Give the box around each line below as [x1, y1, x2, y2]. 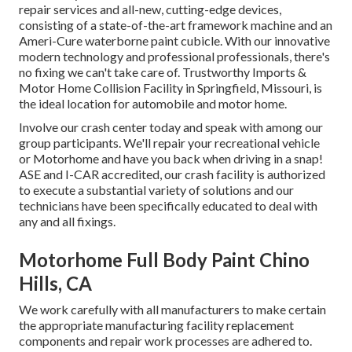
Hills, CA [19, 272, 92, 295]
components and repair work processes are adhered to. [19, 333, 312, 349]
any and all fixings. [19, 214, 115, 229]
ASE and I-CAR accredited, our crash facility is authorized [19, 167, 325, 182]
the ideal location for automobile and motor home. [19, 96, 287, 112]
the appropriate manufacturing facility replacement [19, 317, 294, 333]
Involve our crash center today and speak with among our [19, 119, 323, 135]
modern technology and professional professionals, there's [19, 49, 330, 64]
